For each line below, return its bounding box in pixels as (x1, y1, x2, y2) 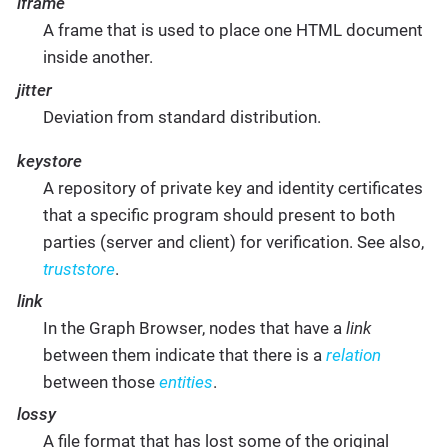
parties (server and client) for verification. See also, (42, 231, 424, 252)
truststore (42, 258, 115, 279)
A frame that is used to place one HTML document (42, 20, 423, 41)
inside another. (42, 47, 153, 68)
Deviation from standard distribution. (42, 106, 321, 127)
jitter (17, 79, 52, 100)
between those (42, 371, 159, 392)
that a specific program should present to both (42, 204, 395, 225)
